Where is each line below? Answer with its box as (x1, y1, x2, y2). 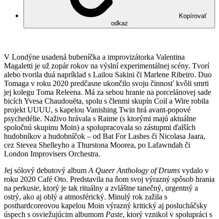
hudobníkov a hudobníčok (4, 131, 87, 140)
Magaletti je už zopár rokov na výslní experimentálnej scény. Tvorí (4, 61, 209, 70)
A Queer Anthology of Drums (88, 166, 180, 175)
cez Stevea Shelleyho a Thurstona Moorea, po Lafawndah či (4, 140, 190, 149)
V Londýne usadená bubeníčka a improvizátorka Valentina (4, 52, 185, 61)
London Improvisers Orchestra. (4, 149, 100, 158)
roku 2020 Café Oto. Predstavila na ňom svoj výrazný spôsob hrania (4, 175, 215, 183)
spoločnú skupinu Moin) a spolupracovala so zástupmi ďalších (4, 123, 196, 131)
